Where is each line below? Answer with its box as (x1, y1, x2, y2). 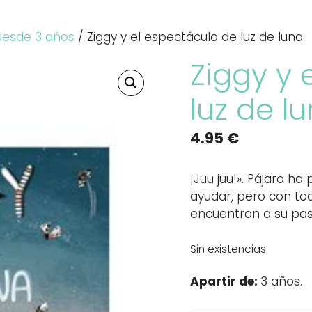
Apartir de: (189, 273, 260, 290)
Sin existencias (189, 241, 266, 256)
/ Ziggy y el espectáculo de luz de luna (75, 28, 303, 45)
